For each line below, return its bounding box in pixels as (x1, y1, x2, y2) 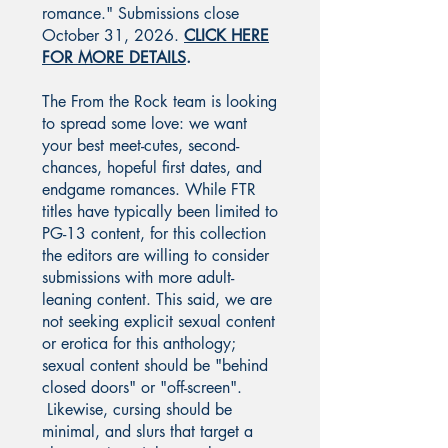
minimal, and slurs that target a (42, 420, 253, 442)
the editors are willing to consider (42, 244, 269, 266)
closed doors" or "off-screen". (42, 376, 242, 398)
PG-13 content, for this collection (42, 222, 266, 244)
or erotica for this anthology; (42, 332, 236, 354)
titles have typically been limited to (42, 200, 278, 222)
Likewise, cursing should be (42, 398, 232, 420)
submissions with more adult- (42, 266, 234, 288)
